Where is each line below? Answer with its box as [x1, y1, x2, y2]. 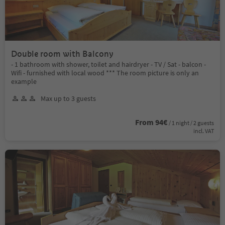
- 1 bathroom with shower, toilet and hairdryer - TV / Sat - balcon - [11, 59, 206, 69]
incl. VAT [193, 127, 214, 135]
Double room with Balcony [11, 48, 114, 59]
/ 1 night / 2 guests [169, 119, 214, 127]
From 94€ [135, 117, 167, 127]
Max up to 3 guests [41, 93, 96, 103]
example [11, 76, 37, 86]
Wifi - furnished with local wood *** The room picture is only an [11, 68, 199, 77]
